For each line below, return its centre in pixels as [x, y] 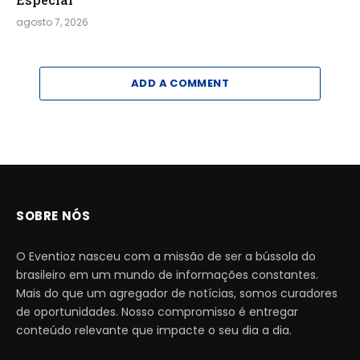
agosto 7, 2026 [52, 22]
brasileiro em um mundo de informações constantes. [167, 275]
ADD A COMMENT [180, 84]
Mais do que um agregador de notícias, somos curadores [177, 294]
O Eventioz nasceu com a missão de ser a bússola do [166, 257]
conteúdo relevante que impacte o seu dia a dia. [154, 331]
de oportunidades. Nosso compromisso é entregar [157, 312]
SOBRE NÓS [53, 216]
